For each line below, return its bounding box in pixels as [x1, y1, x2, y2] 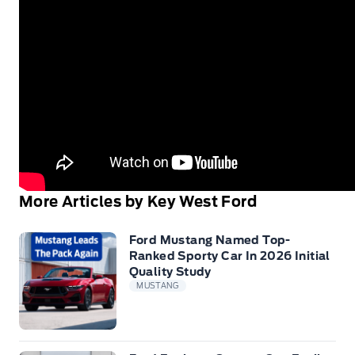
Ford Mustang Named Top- [128, 234, 291, 246]
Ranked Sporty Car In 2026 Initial [128, 250, 330, 262]
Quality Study [128, 265, 212, 278]
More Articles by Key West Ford [19, 193, 257, 210]
